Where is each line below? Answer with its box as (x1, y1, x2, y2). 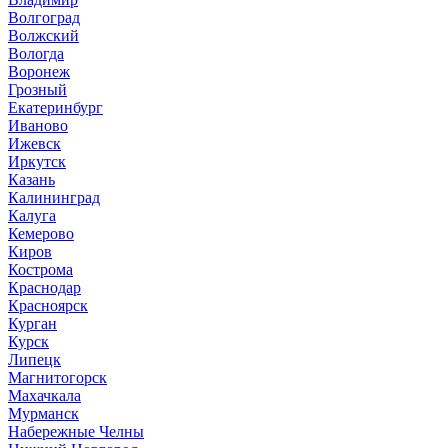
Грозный (8, 80, 67, 98)
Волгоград (8, 8, 80, 26)
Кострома (8, 260, 73, 278)
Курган (8, 314, 57, 332)
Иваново (8, 116, 68, 134)
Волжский (8, 26, 79, 44)
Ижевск (8, 134, 61, 152)
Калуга (8, 206, 56, 224)
